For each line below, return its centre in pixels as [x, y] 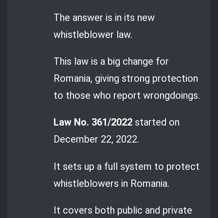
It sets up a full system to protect [127, 166]
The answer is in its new [104, 17]
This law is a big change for [111, 61]
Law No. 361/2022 [93, 122]
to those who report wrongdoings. [127, 95]
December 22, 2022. [97, 139]
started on [156, 122]
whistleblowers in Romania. [112, 183]
